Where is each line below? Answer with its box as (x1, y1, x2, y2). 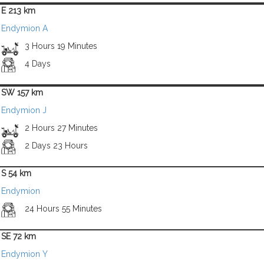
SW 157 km (1, 88, 43, 97)
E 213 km (1, 6, 35, 15)
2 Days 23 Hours (24, 141, 88, 150)
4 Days (24, 59, 51, 68)
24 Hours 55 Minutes (24, 204, 102, 213)
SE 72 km (1, 232, 36, 241)
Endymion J (1, 105, 47, 115)
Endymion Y (1, 249, 48, 259)
